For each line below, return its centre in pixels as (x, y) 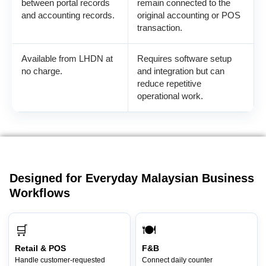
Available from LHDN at (67, 58)
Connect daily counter (177, 260)
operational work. (170, 96)
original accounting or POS (189, 15)
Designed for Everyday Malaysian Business (132, 178)
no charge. (42, 71)
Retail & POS (40, 249)
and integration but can (181, 71)
